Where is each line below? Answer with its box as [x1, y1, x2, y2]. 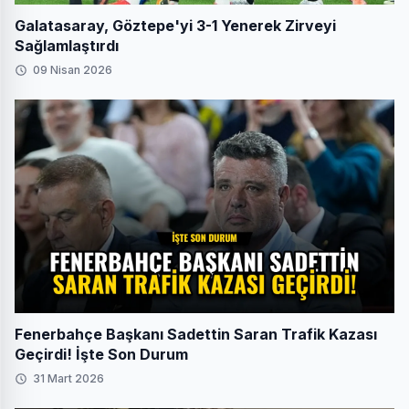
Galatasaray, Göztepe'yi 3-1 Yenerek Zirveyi [15, 16, 336, 35]
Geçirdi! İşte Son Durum [15, 344, 188, 363]
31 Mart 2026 [33, 371, 104, 385]
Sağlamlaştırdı [15, 36, 119, 55]
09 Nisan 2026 [33, 62, 112, 77]
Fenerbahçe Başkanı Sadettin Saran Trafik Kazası [15, 324, 377, 343]
